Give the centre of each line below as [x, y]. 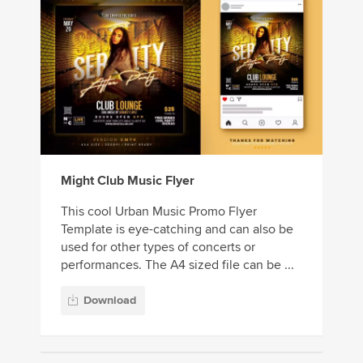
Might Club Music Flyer [128, 181]
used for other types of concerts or [158, 248]
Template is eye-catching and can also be [177, 230]
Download [110, 300]
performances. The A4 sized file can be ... [177, 265]
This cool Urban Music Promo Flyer [159, 212]
